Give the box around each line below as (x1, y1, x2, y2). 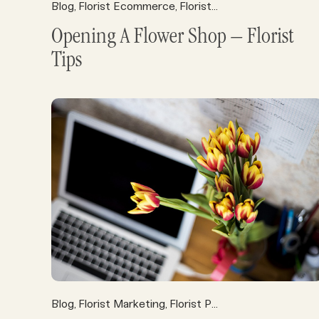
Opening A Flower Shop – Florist (51, 26, 293, 50)
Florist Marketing (78, 297, 165, 310)
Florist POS (169, 297, 211, 310)
